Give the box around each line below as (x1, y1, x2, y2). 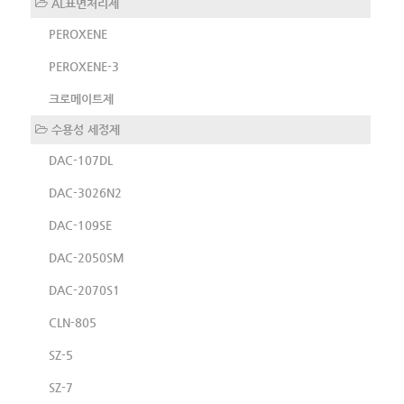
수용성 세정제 (47, 123, 120, 137)
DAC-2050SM (48, 251, 124, 265)
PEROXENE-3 (48, 60, 119, 74)
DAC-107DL (48, 153, 113, 168)
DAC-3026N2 (48, 186, 122, 200)
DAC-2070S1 (48, 283, 120, 298)
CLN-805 (48, 316, 96, 330)
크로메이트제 (48, 92, 114, 106)
